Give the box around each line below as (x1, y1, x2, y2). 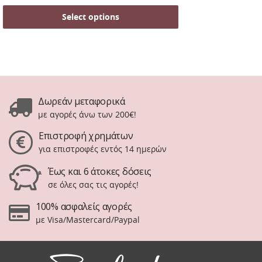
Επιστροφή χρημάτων (39, 129, 133, 143)
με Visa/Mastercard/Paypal (36, 214, 140, 226)
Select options (62, 11, 119, 23)
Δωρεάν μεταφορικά (38, 95, 125, 108)
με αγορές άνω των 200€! (38, 109, 136, 120)
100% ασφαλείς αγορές (36, 200, 132, 213)
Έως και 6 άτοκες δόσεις (48, 164, 152, 178)
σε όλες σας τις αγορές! (48, 178, 139, 190)
